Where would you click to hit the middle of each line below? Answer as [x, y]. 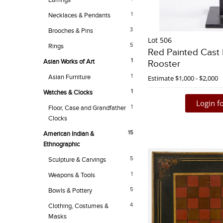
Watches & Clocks [68, 93]
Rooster [164, 64]
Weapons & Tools [72, 175]
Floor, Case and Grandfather [87, 108]
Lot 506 [160, 40]
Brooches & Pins [71, 31]
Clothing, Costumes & [78, 206]
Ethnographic [61, 145]
